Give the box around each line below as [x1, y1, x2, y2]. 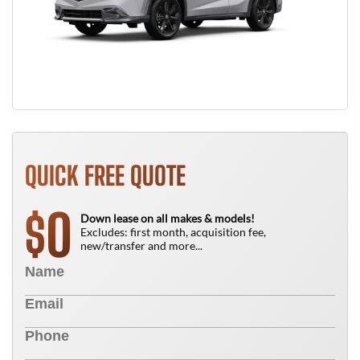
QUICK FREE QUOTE [25, 161, 186, 191]
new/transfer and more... [80, 239, 202, 252]
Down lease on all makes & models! [80, 211, 255, 225]
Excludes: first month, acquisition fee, [80, 225, 266, 239]
